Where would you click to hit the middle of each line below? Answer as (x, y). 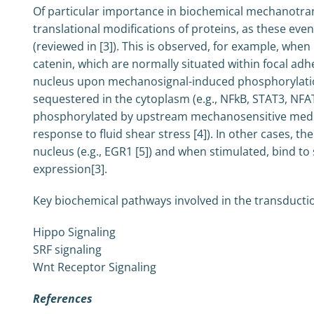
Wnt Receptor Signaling (94, 267)
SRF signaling (67, 250)
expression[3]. (70, 169)
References (62, 299)
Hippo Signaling (74, 232)
